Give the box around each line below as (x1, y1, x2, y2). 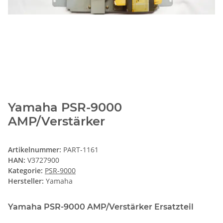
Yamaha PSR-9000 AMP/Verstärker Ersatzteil (8, 202, 194, 212)
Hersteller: (8, 176, 44, 186)
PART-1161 (63, 144, 99, 154)
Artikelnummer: (8, 144, 63, 154)
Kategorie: (8, 165, 45, 175)
